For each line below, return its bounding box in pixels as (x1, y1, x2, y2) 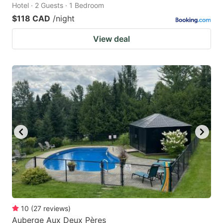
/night (53, 13, 75, 24)
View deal (93, 34, 130, 44)
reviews (43, 204, 68, 213)
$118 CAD (12, 13, 50, 24)
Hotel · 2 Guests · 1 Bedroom (12, 1, 104, 10)
